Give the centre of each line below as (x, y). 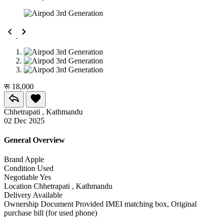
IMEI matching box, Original (151, 204)
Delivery (18, 195)
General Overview (34, 140)
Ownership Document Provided (55, 204)
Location (18, 186)
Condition (20, 168)
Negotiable (21, 177)
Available (48, 195)
